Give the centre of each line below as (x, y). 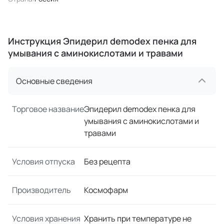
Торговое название (48, 109)
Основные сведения (54, 81)
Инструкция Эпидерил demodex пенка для (102, 41)
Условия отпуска (43, 161)
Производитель (41, 190)
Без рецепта (107, 161)
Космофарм (106, 190)
